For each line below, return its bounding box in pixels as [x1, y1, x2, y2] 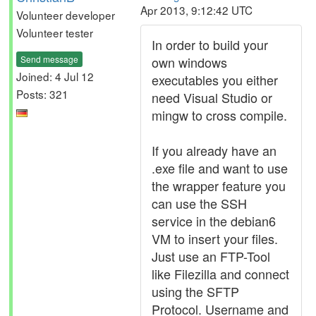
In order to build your [152, 35, 268, 54]
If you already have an [152, 141, 276, 159]
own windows [152, 53, 227, 71]
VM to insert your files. [152, 229, 278, 248]
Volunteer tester [16, 25, 93, 40]
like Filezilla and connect [152, 265, 289, 283]
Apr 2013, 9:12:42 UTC [140, 2, 253, 18]
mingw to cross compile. [152, 106, 287, 124]
